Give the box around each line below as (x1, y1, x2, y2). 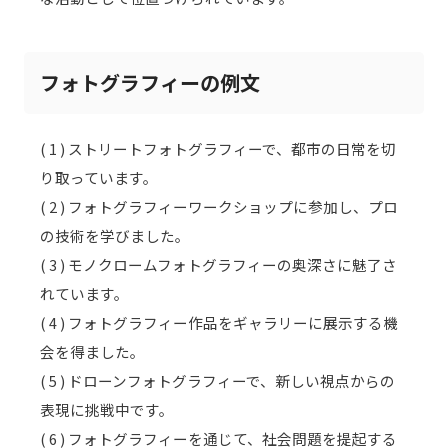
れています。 (40, 282, 129, 304)
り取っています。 (40, 166, 158, 188)
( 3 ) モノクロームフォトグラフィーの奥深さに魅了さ (40, 253, 397, 275)
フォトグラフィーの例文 (40, 67, 260, 97)
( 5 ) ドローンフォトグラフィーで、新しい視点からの (40, 369, 395, 391)
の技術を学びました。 (40, 224, 190, 246)
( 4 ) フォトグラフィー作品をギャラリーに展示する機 (40, 311, 398, 333)
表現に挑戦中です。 (40, 398, 174, 420)
